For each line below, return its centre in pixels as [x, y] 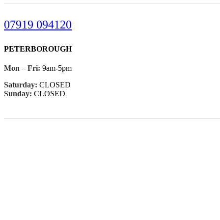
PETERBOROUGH [38, 49]
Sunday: [18, 94]
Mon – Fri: [22, 68]
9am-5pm [56, 68]
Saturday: [21, 85]
